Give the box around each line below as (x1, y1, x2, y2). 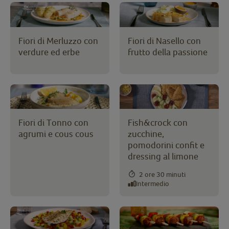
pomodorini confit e (128, 140, 204, 151)
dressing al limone (128, 151, 198, 162)
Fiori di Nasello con (128, 35, 201, 46)
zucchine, (128, 128, 164, 140)
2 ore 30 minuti (139, 170, 186, 179)
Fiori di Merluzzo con (18, 35, 98, 46)
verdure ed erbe (18, 46, 80, 57)
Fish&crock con (128, 117, 188, 128)
